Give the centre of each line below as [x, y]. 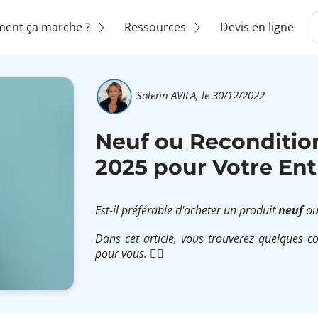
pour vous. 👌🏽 [130, 254]
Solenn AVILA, [168, 95]
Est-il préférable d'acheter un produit [187, 210]
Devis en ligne [257, 27]
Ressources [155, 27]
